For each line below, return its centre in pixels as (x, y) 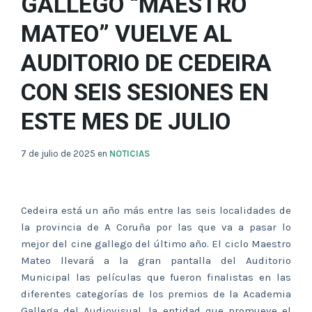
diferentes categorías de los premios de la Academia (156, 294)
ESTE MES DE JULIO (126, 122)
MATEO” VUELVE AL (126, 34)
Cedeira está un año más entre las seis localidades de (156, 211)
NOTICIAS (130, 154)
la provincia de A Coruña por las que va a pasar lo (156, 227)
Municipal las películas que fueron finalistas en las (156, 278)
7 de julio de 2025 (59, 154)
